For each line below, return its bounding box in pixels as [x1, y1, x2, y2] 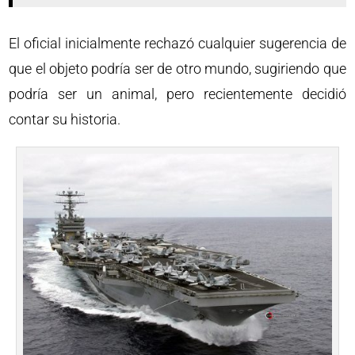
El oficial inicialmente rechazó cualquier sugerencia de [9, 35, 346, 52]
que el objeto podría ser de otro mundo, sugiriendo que [9, 60, 346, 77]
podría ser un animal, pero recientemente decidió [9, 86, 346, 102]
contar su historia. [9, 111, 121, 128]
